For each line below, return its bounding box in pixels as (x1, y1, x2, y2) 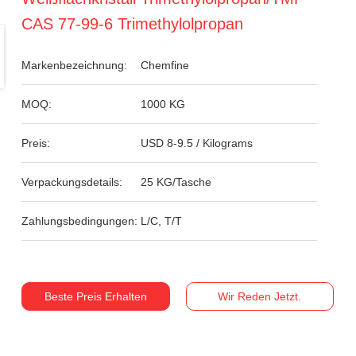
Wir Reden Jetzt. (218, 290, 302, 303)
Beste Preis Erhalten (44, 290, 147, 303)
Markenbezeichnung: (21, 59, 128, 72)
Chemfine (141, 59, 190, 72)
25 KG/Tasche (141, 176, 212, 188)
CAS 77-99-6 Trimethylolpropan (21, 15, 244, 33)
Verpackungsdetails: (21, 176, 123, 188)
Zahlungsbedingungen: (21, 215, 138, 227)
